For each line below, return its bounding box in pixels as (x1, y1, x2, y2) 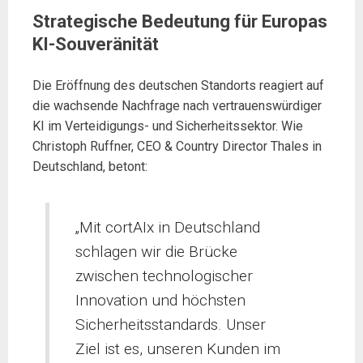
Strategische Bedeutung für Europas (32, 11, 327, 32)
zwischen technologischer (75, 267, 254, 286)
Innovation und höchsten (75, 291, 246, 310)
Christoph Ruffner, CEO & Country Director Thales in (32, 138, 322, 154)
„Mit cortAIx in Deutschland (75, 218, 261, 237)
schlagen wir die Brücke (75, 242, 238, 262)
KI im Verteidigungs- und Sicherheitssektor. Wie (32, 117, 303, 134)
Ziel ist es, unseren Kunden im (75, 340, 281, 359)
